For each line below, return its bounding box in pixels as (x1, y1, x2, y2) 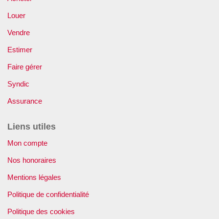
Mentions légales (7, 173, 61, 181)
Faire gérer (7, 63, 42, 71)
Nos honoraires (7, 155, 56, 164)
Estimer (7, 45, 32, 54)
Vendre (7, 28, 30, 37)
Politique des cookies (7, 207, 75, 216)
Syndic (7, 80, 29, 88)
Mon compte (7, 138, 47, 147)
